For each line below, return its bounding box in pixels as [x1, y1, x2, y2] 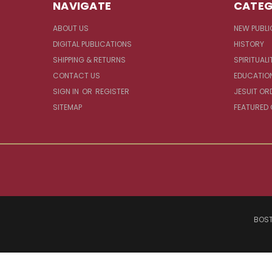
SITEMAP [53, 101, 82, 112]
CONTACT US [53, 70, 100, 81]
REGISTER [95, 86, 129, 97]
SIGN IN [53, 86, 81, 97]
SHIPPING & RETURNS [53, 54, 126, 65]
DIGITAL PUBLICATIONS [53, 38, 132, 49]
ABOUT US [53, 22, 89, 33]
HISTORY [233, 38, 264, 49]
